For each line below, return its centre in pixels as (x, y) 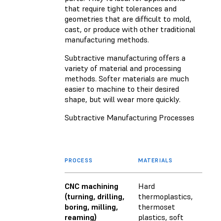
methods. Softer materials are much (127, 79)
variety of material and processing (123, 68)
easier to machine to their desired (122, 89)
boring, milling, (91, 207)
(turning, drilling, (94, 197)
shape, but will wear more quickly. (123, 99)
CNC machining (92, 186)
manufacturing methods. (107, 40)
